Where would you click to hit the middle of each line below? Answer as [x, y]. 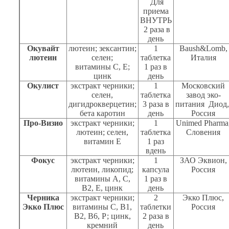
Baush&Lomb [202, 49]
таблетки [156, 207]
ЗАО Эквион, [203, 161]
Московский [203, 86]
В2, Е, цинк [102, 188]
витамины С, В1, [102, 207]
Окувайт [43, 49]
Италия [203, 58]
